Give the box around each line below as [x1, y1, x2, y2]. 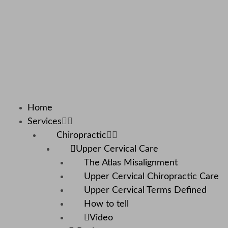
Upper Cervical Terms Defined [84, 186, 207, 195]
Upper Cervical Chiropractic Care [84, 172, 219, 182]
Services [27, 117, 62, 127]
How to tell [84, 199, 129, 209]
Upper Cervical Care [76, 145, 158, 154]
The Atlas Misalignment [84, 158, 178, 168]
